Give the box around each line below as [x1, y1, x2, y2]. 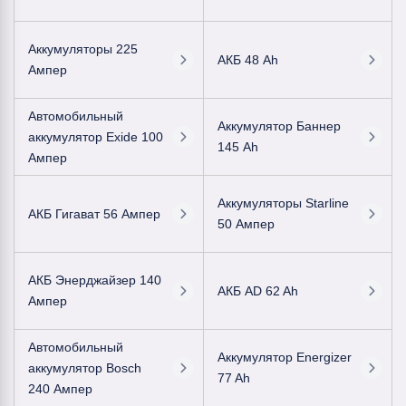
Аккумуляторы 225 [28, 42, 138, 56]
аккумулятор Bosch [28, 360, 141, 375]
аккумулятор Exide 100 [28, 129, 163, 144]
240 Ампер [28, 381, 92, 396]
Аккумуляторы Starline [217, 196, 349, 210]
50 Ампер [217, 217, 275, 231]
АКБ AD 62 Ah [217, 283, 298, 298]
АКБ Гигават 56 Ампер [28, 206, 160, 221]
